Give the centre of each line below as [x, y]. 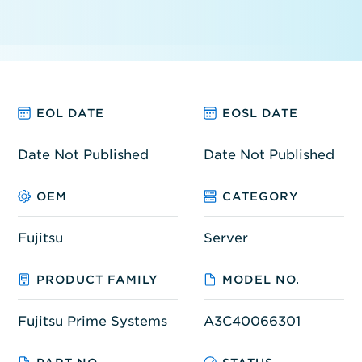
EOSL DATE [260, 113]
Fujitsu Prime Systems [92, 321]
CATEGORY [260, 196]
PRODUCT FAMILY [97, 279]
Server [225, 238]
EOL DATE [70, 113]
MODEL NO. [261, 279]
